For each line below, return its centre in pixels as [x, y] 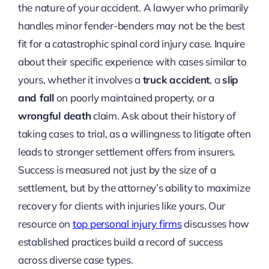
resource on [45, 224]
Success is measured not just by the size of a [117, 170]
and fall [36, 98]
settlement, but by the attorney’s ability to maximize [134, 188]
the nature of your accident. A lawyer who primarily [133, 8]
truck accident [176, 80]
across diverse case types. [75, 260]
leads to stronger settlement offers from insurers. [127, 152]
